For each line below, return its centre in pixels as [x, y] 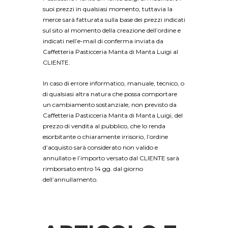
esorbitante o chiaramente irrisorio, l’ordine [105, 137]
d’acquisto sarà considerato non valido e [100, 148]
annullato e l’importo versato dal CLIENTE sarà [111, 158]
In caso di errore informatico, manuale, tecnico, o [113, 83]
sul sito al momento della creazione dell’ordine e [112, 30]
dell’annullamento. [70, 180]
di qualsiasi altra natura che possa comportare [110, 94]
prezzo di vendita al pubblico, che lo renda [104, 126]
